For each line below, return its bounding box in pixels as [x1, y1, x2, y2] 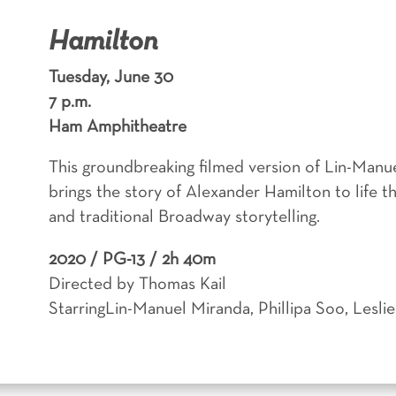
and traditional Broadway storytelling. [48, 209, 320, 226]
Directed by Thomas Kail [48, 277, 226, 293]
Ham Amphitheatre [48, 119, 187, 136]
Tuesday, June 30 [48, 70, 173, 87]
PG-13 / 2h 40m [102, 252, 216, 269]
